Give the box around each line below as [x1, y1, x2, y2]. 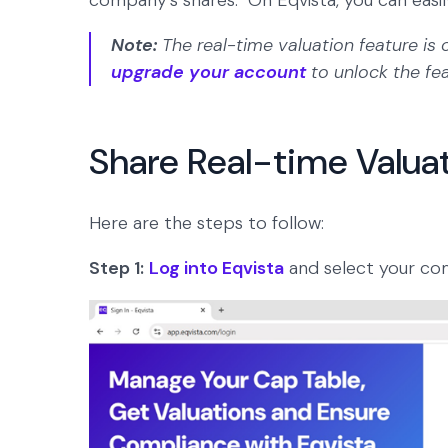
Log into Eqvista [149, 256, 284, 281]
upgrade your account [111, 60, 306, 85]
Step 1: [89, 256, 144, 281]
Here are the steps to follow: [89, 211, 324, 236]
